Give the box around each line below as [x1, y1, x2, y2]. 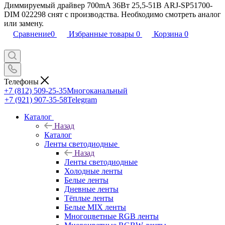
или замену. [4, 19, 44, 28]
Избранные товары [69, 30, 134, 38]
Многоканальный [67, 86, 128, 95]
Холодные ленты [64, 166, 123, 175]
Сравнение [13, 30, 51, 38]
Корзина [154, 30, 182, 38]
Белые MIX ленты [64, 202, 126, 211]
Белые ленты [64, 175, 108, 184]
